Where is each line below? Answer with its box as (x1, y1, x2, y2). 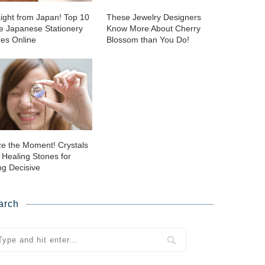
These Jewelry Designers (106, 12, 201, 22)
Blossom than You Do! (106, 35, 189, 45)
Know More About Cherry (106, 24, 201, 34)
